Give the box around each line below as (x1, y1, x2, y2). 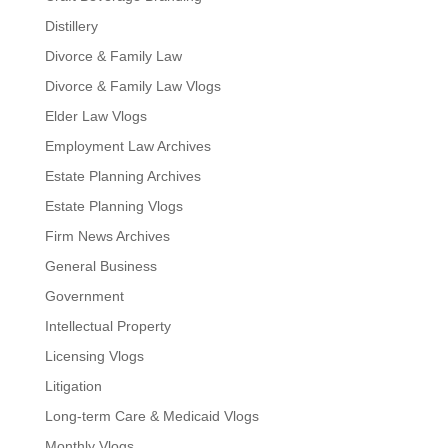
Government (44, 288, 124, 304)
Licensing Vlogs (44, 348, 144, 364)
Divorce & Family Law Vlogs (44, 78, 221, 94)
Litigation (44, 378, 102, 394)
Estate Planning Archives (44, 168, 201, 184)
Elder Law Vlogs (44, 108, 147, 124)
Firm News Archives (44, 228, 170, 244)
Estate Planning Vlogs (44, 198, 183, 214)
